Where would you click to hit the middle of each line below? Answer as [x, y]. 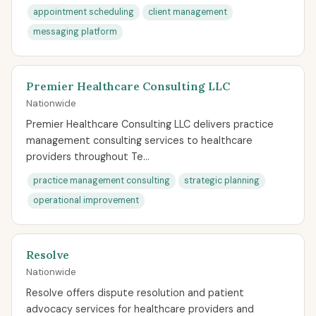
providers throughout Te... [88, 157]
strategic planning [222, 181]
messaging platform [75, 32]
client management [188, 12]
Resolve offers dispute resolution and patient [135, 293]
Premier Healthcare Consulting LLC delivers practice [150, 124]
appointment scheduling [84, 12]
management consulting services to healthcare [139, 140]
